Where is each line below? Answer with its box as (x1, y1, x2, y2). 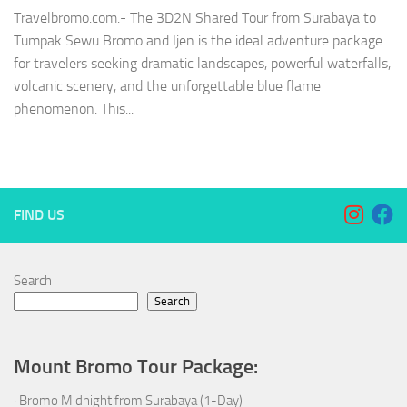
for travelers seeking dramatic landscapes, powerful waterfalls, (14, 55, 391, 73)
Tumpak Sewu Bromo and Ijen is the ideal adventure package (14, 32, 382, 50)
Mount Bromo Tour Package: (14, 354, 258, 380)
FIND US (14, 206, 65, 224)
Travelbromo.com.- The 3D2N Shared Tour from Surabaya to (14, 9, 376, 27)
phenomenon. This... (14, 100, 134, 118)
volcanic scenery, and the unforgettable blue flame (14, 77, 321, 95)
